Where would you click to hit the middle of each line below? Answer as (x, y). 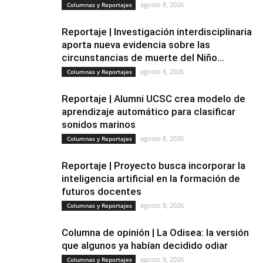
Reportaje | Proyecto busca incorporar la (154, 166)
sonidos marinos (99, 124)
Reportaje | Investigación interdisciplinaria (157, 32)
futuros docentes (102, 191)
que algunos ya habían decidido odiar (145, 245)
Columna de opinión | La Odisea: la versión (155, 232)
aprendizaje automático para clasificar (149, 112)
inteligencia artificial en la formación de (151, 178)
